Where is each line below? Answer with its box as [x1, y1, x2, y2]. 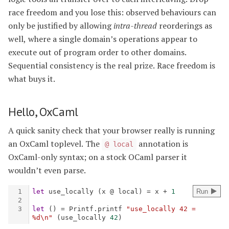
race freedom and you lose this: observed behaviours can [8, 7, 216, 18]
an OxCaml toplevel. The [8, 138, 102, 150]
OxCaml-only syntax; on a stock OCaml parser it [8, 151, 187, 163]
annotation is [136, 138, 188, 150]
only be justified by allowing [8, 20, 113, 32]
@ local [105, 140, 133, 149]
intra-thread [113, 20, 157, 32]
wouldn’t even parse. [8, 165, 86, 176]
